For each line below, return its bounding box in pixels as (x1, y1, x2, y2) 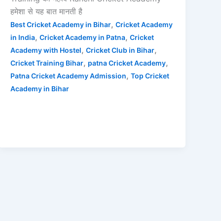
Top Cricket (131, 71, 170, 80)
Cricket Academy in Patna (39, 33, 126, 41)
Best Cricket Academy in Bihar (10, 20, 111, 29)
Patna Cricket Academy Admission (10, 71, 127, 80)
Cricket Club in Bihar (86, 45, 155, 54)
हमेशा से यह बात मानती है (10, 6, 83, 16)
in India (10, 33, 36, 41)
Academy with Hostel (10, 45, 82, 54)
